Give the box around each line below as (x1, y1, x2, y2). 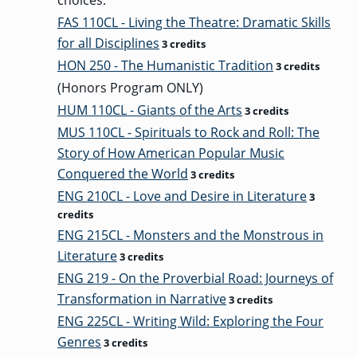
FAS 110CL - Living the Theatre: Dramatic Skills (57, 14, 331, 31)
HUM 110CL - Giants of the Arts (57, 101, 242, 119)
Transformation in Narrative (57, 290, 226, 308)
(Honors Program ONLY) (57, 79, 203, 96)
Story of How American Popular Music (57, 144, 284, 162)
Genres (57, 333, 101, 351)
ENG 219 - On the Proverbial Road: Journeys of (57, 269, 333, 287)
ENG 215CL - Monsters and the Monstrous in (57, 226, 324, 244)
